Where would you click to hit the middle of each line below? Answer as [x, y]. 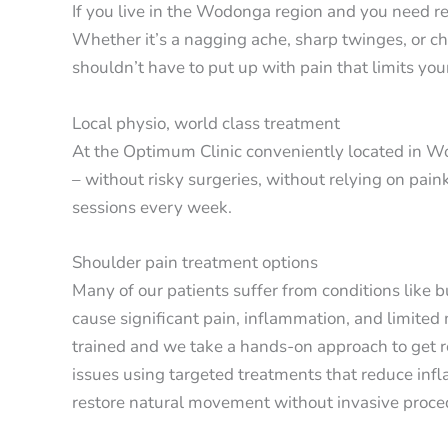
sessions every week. [152, 207]
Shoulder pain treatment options [195, 262]
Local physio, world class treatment [206, 123]
